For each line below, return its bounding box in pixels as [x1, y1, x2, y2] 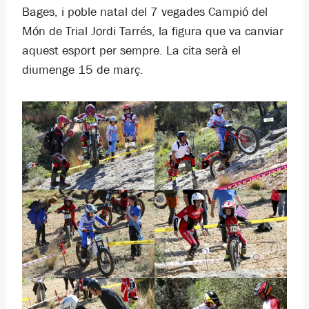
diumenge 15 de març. [22, 63, 143, 77]
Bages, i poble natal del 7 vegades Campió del [22, 5, 268, 19]
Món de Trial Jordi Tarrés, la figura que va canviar [22, 24, 283, 39]
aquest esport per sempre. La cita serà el [22, 43, 241, 58]
